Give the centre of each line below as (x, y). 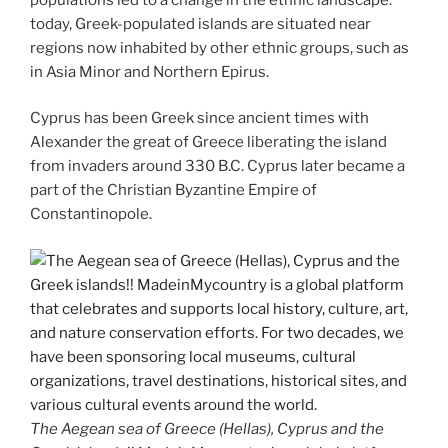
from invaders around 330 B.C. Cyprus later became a (217, 166)
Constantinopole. (91, 214)
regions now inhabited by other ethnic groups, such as (219, 47)
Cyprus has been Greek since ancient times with (199, 118)
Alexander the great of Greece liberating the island (208, 142)
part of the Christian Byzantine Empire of (173, 190)
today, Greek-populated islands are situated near (200, 23)
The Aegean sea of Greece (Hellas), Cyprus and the (207, 428)
